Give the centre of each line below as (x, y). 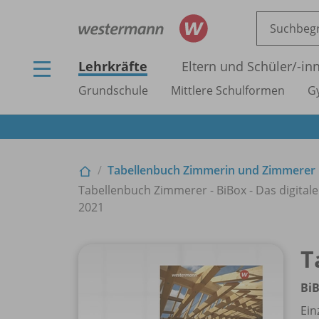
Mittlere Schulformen (228, 90)
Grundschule (113, 90)
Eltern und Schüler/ (239, 66)
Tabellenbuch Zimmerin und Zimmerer (211, 170)
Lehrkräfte (113, 66)
